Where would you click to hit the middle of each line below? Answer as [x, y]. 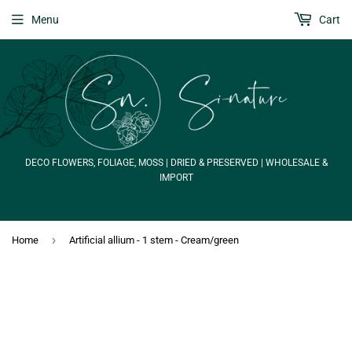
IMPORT [176, 178]
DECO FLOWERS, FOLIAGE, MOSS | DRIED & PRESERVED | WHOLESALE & [176, 163]
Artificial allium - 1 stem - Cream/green [154, 240]
